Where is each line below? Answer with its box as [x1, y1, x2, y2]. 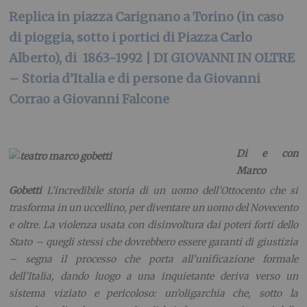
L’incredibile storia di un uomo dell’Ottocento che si [42, 184, 298, 197]
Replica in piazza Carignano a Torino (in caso [9, 8, 284, 25]
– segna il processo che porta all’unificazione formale [9, 253, 298, 266]
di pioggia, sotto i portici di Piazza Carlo [9, 29, 253, 45]
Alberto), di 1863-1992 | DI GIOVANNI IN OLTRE [9, 49, 295, 66]
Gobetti [9, 184, 42, 197]
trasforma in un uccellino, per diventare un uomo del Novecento [9, 201, 298, 214]
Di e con [236, 147, 298, 160]
